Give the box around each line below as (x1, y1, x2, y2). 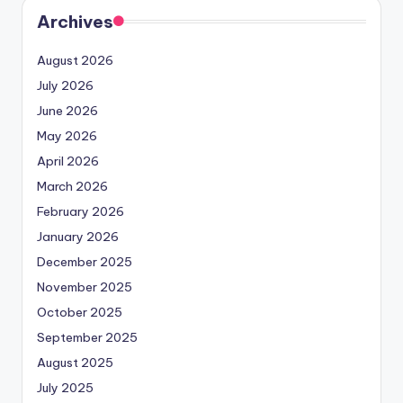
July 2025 (37, 380, 94, 397)
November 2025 (37, 279, 132, 296)
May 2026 (37, 128, 97, 145)
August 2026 (37, 52, 113, 69)
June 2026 (37, 103, 98, 120)
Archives (37, 11, 113, 33)
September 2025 (37, 329, 138, 346)
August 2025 (37, 354, 113, 372)
